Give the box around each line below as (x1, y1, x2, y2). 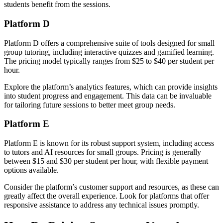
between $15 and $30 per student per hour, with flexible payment (4, 157, 208, 166)
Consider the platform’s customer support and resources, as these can (4, 183, 219, 192)
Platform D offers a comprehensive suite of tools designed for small (4, 38, 215, 47)
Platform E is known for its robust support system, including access (4, 139, 214, 148)
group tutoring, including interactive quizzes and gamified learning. (4, 47, 214, 56)
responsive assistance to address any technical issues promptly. (4, 201, 199, 210)
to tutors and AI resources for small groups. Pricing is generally (4, 148, 201, 157)
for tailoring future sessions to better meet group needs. (4, 100, 175, 109)
